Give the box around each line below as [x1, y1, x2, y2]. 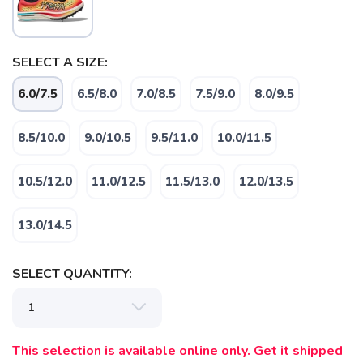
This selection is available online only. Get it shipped [12, 342, 343, 361]
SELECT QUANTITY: [12, 265, 132, 284]
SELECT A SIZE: [12, 53, 108, 72]
